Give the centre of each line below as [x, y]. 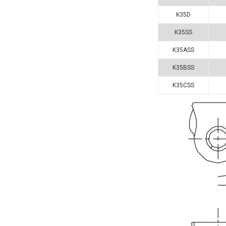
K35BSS [183, 67]
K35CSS [183, 85]
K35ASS [183, 50]
